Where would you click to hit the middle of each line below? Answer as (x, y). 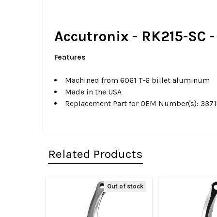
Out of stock (125, 186)
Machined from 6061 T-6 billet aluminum (137, 80)
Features (70, 57)
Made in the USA (93, 92)
